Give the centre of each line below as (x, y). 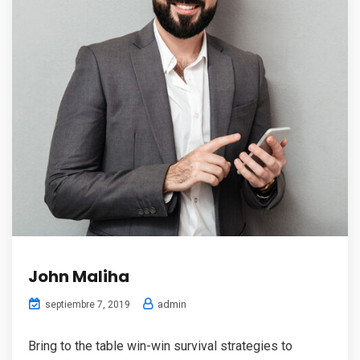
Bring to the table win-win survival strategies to (160, 346)
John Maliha (79, 276)
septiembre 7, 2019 (86, 305)
